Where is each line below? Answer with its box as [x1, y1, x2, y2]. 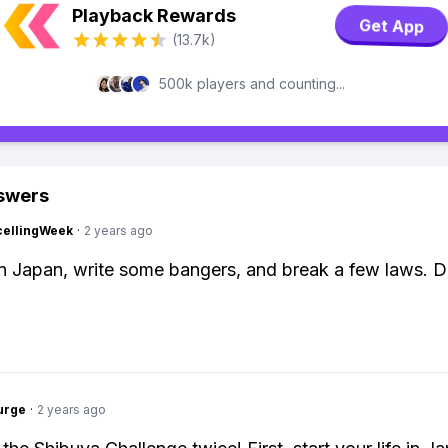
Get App [358, 13, 425, 39]
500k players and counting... [159, 75, 345, 92]
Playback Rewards [72, 5, 236, 26]
